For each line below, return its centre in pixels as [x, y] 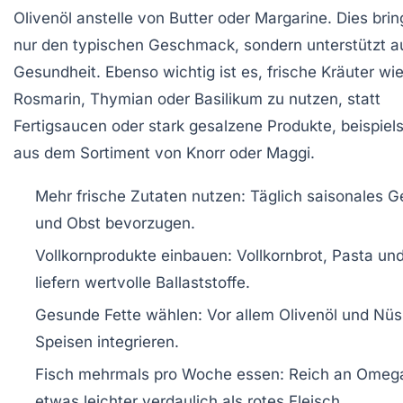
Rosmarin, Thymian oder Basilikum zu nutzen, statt [197, 99]
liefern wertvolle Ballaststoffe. [143, 282]
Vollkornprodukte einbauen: [134, 255]
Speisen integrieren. [107, 341]
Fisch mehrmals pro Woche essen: [160, 374]
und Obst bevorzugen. [115, 223]
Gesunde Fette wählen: [119, 314]
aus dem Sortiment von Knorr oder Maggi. [164, 152]
